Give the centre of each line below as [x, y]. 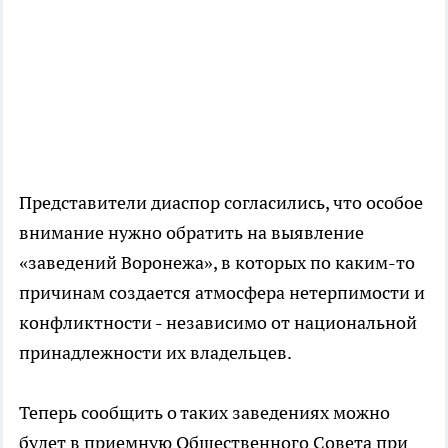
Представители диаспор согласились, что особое [221, 202]
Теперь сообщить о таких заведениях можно [204, 412]
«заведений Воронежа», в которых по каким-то [217, 262]
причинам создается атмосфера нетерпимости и [222, 292]
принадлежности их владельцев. [155, 352]
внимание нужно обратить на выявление [191, 232]
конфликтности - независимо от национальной [218, 322]
